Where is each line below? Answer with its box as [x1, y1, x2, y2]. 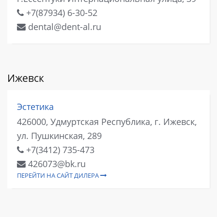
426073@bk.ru [26, 158, 86, 170]
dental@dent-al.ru [26, 20, 101, 32]
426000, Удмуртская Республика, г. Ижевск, [17, 116, 197, 128]
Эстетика [17, 100, 54, 112]
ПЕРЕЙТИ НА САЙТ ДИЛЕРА [17, 170, 100, 180]
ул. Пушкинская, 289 [17, 130, 102, 142]
